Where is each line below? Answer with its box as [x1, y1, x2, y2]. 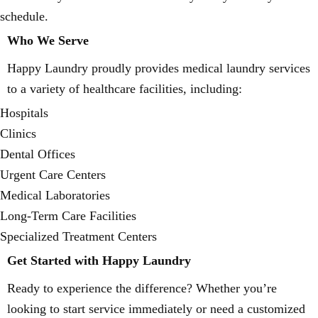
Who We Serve [7, 33, 89, 48]
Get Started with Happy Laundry [7, 253, 191, 268]
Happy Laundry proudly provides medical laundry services [7, 61, 310, 75]
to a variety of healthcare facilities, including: [7, 82, 242, 96]
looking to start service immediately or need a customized [7, 302, 305, 316]
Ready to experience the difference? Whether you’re [7, 281, 277, 295]
